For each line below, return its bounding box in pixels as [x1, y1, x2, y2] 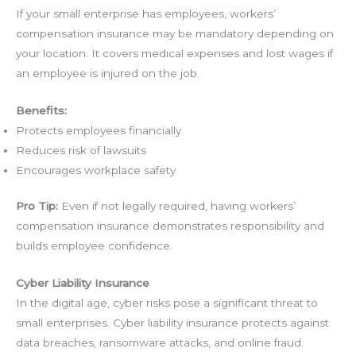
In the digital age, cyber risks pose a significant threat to [16, 296, 318, 310]
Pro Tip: [16, 199, 58, 213]
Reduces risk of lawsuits [16, 143, 146, 157]
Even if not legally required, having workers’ [58, 199, 296, 213]
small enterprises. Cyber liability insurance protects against [16, 316, 329, 330]
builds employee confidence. [16, 239, 172, 253]
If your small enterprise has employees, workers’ [16, 6, 276, 20]
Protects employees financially [16, 123, 181, 137]
